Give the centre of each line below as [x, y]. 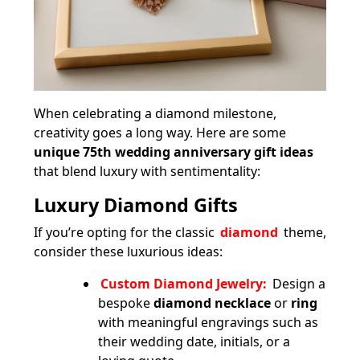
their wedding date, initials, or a [194, 341]
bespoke [126, 303]
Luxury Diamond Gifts [136, 205]
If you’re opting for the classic [124, 232]
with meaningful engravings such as [208, 322]
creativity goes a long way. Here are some [160, 132]
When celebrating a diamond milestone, [155, 113]
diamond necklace [212, 303]
